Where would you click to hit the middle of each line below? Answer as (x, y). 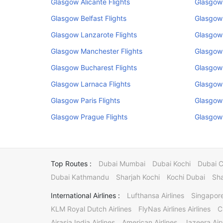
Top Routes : (71, 164)
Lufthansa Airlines (156, 195)
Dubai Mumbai (122, 164)
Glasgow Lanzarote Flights (94, 35)
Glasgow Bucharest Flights (94, 67)
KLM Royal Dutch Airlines (91, 209)
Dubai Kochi (171, 164)
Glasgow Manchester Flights (97, 51)
